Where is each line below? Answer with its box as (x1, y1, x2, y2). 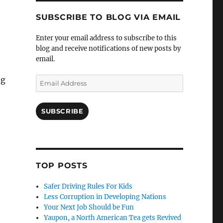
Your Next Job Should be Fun (44, 203, 134, 212)
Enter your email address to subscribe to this (35, 34, 177, 43)
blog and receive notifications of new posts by (35, 44, 181, 53)
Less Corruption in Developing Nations (44, 193, 167, 202)
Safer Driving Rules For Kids (44, 182, 133, 191)
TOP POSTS (35, 161, 88, 171)
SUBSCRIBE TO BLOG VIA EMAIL (35, 12, 181, 22)
